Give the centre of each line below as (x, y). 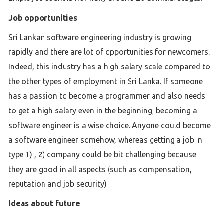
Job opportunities (43, 18)
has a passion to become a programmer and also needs (107, 96)
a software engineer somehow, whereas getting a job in (105, 140)
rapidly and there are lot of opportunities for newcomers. (109, 52)
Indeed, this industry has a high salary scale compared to (109, 66)
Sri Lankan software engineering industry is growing (100, 37)
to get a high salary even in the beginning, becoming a (103, 110)
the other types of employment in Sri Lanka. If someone (106, 81)
